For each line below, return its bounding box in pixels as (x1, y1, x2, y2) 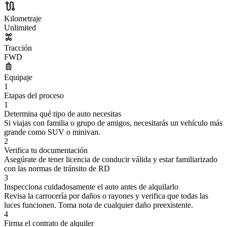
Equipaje (4, 73, 32, 82)
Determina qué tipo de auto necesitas (4, 109, 121, 119)
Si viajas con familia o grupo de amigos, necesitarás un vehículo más (4, 119, 222, 128)
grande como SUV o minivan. (4, 128, 100, 137)
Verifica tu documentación (4, 146, 88, 155)
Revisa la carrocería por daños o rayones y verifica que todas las (4, 192, 208, 201)
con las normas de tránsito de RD (4, 164, 110, 173)
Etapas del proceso (4, 91, 64, 100)
